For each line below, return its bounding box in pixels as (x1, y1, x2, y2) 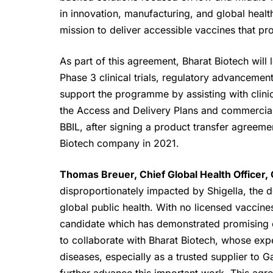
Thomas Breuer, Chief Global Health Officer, (60, 168, 271, 181)
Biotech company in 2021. (60, 137, 179, 150)
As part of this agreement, (60, 55, 179, 68)
